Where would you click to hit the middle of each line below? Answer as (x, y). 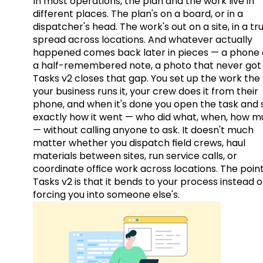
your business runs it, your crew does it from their (146, 92)
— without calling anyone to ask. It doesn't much (143, 130)
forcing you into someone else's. (106, 195)
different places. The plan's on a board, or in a (138, 14)
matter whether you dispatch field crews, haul (139, 143)
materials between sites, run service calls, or (135, 156)
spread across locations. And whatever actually (143, 40)
